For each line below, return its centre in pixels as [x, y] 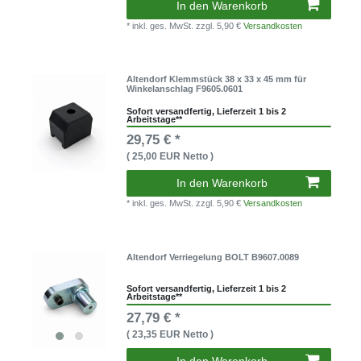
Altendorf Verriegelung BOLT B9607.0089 [213, 257]
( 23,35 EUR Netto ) [170, 334]
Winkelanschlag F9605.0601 [185, 89]
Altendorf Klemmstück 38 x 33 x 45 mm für [217, 79]
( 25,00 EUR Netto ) [170, 157]
